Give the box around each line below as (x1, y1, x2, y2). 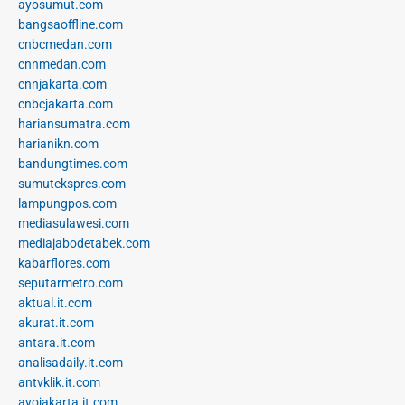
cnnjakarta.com (18, 77, 107, 92)
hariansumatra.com (18, 117, 130, 132)
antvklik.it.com (18, 375, 100, 391)
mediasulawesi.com (18, 216, 129, 231)
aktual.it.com (18, 296, 92, 311)
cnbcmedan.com (18, 37, 112, 52)
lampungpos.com (18, 196, 117, 212)
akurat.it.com (18, 316, 94, 331)
